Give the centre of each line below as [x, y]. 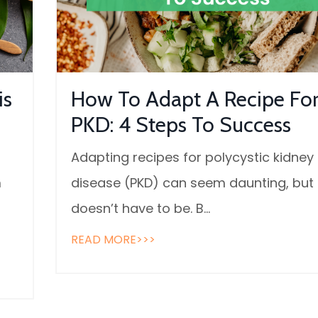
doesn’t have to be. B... [140, 209]
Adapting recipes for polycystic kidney [192, 158]
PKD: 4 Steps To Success [181, 125]
